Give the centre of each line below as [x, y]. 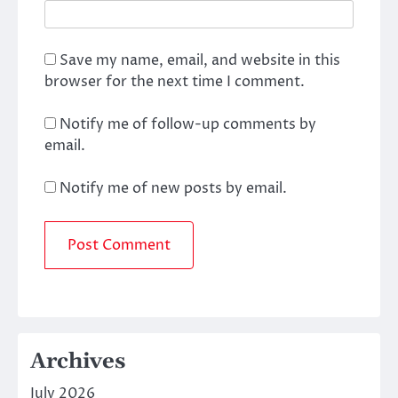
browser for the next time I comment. [175, 82]
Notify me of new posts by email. [173, 189]
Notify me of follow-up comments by [188, 125]
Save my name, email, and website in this [200, 61]
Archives [78, 361]
